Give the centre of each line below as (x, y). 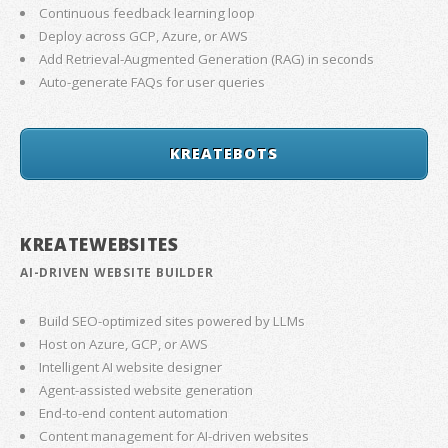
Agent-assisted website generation (146, 390)
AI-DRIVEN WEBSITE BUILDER (117, 272)
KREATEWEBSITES (99, 244)
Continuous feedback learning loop (147, 13)
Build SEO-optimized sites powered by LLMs (172, 321)
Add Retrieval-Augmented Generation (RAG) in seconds (207, 59)
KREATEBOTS (224, 153)
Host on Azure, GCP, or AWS (124, 344)
